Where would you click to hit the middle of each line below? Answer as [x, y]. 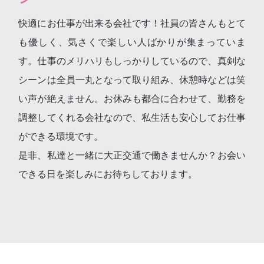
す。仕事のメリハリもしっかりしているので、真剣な [132, 61]
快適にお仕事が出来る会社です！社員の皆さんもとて [132, 23]
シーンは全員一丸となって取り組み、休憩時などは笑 [132, 80]
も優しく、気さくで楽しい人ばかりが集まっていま [132, 42]
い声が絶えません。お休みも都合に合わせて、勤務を [132, 98]
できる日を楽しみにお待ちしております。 [108, 174]
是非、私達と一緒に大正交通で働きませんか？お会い [132, 155]
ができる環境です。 [61, 136]
